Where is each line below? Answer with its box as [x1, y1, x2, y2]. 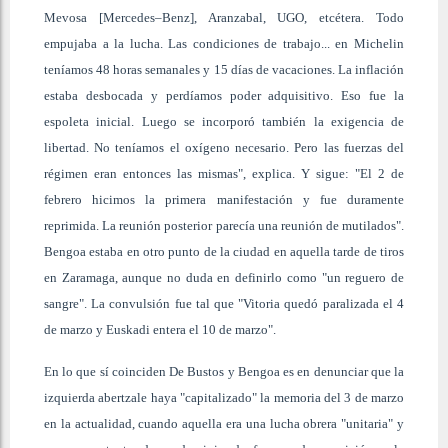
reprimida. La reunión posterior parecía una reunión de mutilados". [44, 217, 404, 233]
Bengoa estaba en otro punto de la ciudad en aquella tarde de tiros [44, 243, 404, 259]
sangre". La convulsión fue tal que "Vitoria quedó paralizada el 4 [44, 295, 404, 311]
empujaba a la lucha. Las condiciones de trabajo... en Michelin [44, 35, 404, 51]
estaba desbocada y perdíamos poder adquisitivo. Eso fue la [44, 87, 404, 103]
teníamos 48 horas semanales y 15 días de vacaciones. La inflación [44, 61, 404, 77]
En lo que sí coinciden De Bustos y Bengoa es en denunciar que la [44, 363, 404, 379]
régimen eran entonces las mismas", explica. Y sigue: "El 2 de [44, 165, 404, 181]
